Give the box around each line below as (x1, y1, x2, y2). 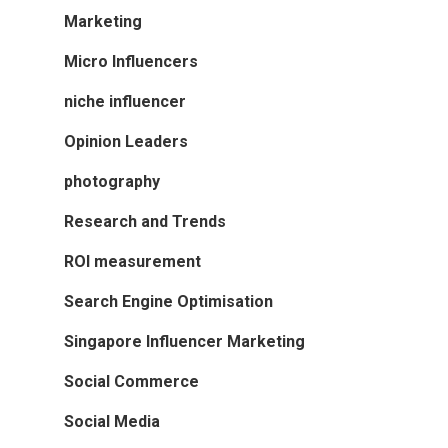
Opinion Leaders (64, 132, 188, 152)
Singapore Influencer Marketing (64, 332, 305, 352)
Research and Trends (64, 212, 226, 232)
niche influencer (64, 92, 186, 112)
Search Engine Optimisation (64, 292, 273, 312)
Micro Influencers (64, 52, 198, 72)
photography (64, 172, 160, 192)
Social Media (64, 412, 160, 432)
